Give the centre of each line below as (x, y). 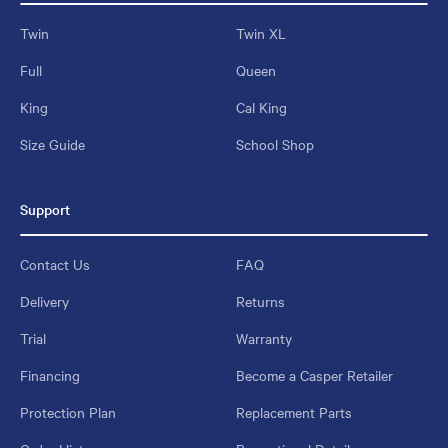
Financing (50, 375)
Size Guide (52, 144)
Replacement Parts (294, 412)
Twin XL (261, 33)
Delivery (44, 301)
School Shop (275, 144)
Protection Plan (68, 412)
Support (45, 209)
